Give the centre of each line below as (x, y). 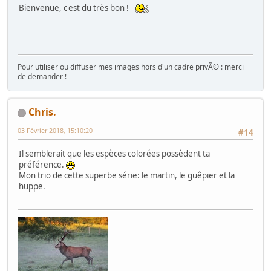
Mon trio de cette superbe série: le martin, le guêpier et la (127, 175)
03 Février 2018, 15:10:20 (55, 131)
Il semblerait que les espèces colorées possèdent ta (114, 153)
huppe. (32, 186)
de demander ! (42, 77)
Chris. (42, 112)
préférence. (42, 164)
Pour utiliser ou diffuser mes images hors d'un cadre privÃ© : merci (131, 67)
